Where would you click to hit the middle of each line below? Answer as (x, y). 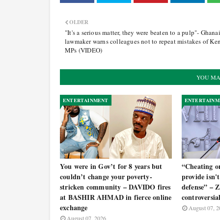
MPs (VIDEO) (84, 50)
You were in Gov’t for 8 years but (111, 166)
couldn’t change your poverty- (106, 177)
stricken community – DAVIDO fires (115, 187)
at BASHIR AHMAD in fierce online (116, 197)
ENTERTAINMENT (86, 100)
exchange (74, 207)
